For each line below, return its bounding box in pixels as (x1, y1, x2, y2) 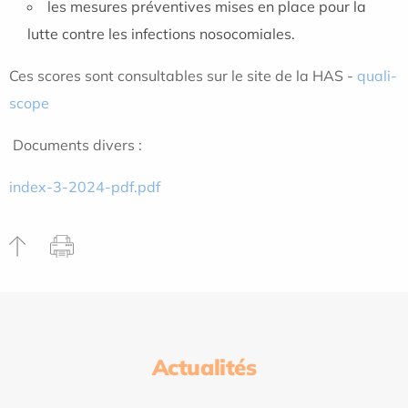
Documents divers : (9, 136, 142, 154)
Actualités (151, 353, 257, 381)
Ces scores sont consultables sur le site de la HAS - (9, 66, 357, 85)
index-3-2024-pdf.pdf (9, 178, 160, 196)
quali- (357, 66, 397, 85)
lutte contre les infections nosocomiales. (27, 25, 295, 43)
